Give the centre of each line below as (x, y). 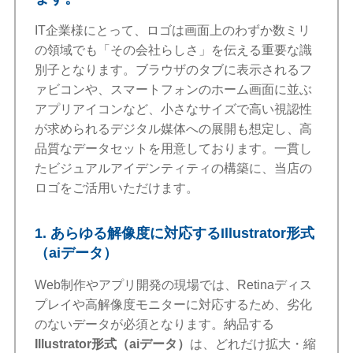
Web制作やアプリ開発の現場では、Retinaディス (174, 284)
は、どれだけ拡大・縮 (253, 344)
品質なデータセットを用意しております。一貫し (174, 149)
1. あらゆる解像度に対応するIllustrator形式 (175, 233)
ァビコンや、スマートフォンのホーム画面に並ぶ (174, 90)
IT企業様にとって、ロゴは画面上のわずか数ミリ (173, 31)
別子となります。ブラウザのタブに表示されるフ (174, 70)
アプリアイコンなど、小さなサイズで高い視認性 (174, 110)
